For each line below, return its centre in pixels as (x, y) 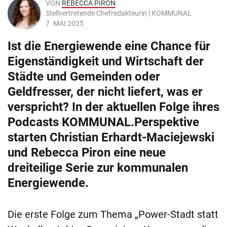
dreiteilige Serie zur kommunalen (98, 168)
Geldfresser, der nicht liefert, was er (105, 92)
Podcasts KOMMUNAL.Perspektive (103, 122)
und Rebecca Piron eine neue (87, 153)
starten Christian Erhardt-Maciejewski (111, 138)
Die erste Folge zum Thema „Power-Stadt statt (113, 215)
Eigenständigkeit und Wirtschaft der (106, 62)
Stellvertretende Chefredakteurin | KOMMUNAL (119, 13)
